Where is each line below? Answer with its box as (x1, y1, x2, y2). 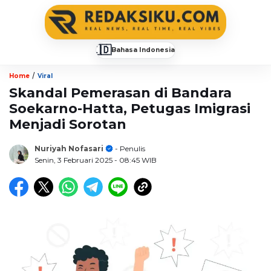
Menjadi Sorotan (9, 116, 126, 132)
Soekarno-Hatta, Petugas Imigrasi (9, 100, 250, 117)
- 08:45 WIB (114, 155, 157, 165)
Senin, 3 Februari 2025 (34, 155, 114, 165)
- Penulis (113, 143, 145, 153)
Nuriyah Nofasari (34, 143, 103, 153)
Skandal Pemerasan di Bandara (9, 84, 232, 101)
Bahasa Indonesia (111, 45, 175, 54)
